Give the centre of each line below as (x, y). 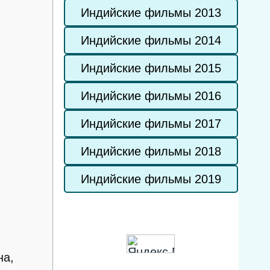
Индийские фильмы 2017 (151, 124)
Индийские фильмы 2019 (151, 179)
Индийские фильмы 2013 (151, 13)
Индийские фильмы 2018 (151, 151)
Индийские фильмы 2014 (151, 40)
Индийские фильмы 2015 (151, 68)
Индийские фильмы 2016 (151, 96)
